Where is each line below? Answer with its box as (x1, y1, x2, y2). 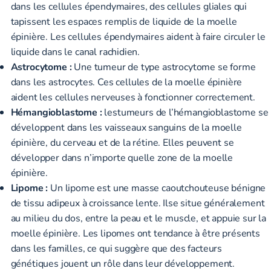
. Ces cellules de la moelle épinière (93, 75, 243, 88)
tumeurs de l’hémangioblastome (117, 105, 256, 119)
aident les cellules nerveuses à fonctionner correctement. (10, 90, 255, 103)
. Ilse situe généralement (158, 196, 265, 209)
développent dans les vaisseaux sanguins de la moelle (10, 120, 242, 134)
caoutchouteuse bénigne (159, 181, 266, 194)
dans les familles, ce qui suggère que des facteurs (10, 241, 223, 255)
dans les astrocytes (10, 75, 93, 88)
